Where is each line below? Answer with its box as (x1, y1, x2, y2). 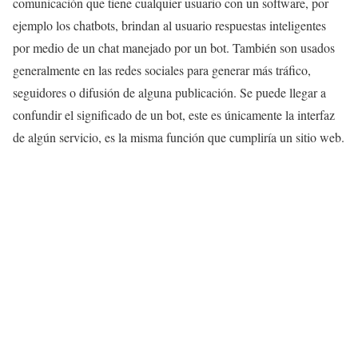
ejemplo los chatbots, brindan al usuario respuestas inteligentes (13, 17, 326, 34)
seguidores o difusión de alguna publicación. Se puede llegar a (13, 84, 326, 101)
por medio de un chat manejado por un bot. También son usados (13, 39, 335, 56)
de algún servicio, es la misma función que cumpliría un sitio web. (13, 129, 344, 145)
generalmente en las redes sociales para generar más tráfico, (13, 62, 311, 78)
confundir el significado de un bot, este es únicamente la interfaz (13, 106, 335, 123)
